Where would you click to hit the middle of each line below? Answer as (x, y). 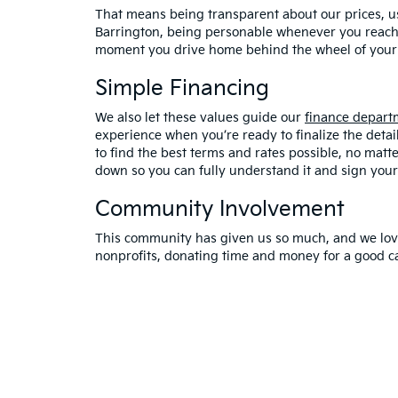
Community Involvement (220, 209)
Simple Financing (182, 88)
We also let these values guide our (200, 117)
